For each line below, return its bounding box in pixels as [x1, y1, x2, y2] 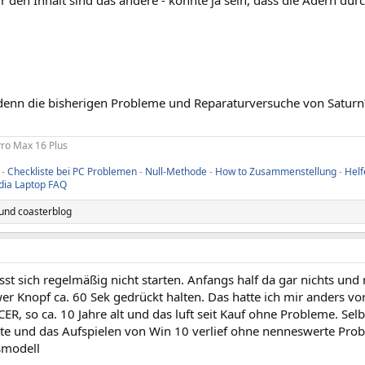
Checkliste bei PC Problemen [7, 165, 137, 178]
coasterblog [18, 204, 72, 218]
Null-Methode [145, 165, 207, 178]
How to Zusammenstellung [215, 165, 336, 178]
